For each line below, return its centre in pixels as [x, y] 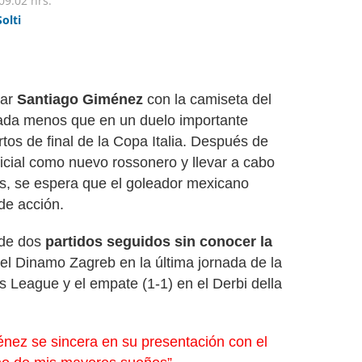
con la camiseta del [207, 99]
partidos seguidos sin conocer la [159, 242]
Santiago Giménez [80, 99]
